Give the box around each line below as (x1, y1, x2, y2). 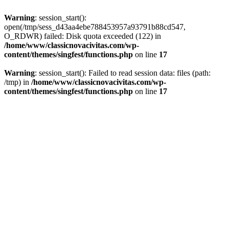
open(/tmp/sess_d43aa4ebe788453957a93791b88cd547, (4, 22, 186, 31)
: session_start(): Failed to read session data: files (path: (35, 68, 211, 77)
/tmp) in (4, 78, 31, 86)
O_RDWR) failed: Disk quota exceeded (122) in (4, 32, 161, 40)
